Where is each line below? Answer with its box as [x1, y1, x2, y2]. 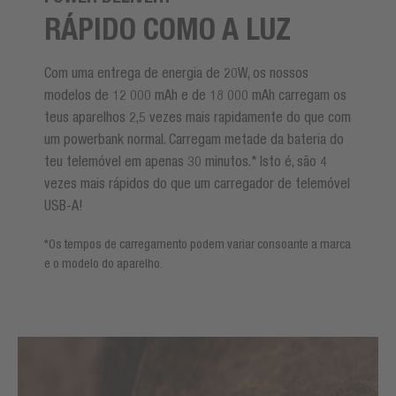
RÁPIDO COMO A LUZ [44, 10, 291, 47]
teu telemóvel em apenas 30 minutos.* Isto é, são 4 [44, 152, 327, 169]
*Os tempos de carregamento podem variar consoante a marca [44, 236, 351, 251]
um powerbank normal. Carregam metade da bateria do [44, 130, 344, 147]
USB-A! [44, 196, 83, 213]
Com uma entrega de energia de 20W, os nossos [44, 64, 308, 80]
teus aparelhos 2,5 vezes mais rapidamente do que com [44, 108, 351, 125]
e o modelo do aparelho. [44, 255, 163, 270]
